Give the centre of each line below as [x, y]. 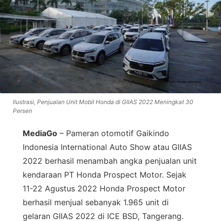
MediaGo [40, 133]
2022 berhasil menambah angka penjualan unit [110, 161]
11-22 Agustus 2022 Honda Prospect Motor [104, 189]
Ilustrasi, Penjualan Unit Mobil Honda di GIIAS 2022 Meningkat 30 [103, 102]
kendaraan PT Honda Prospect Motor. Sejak [105, 175]
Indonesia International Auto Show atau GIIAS [107, 147]
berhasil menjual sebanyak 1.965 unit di [96, 203]
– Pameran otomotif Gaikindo [113, 133]
